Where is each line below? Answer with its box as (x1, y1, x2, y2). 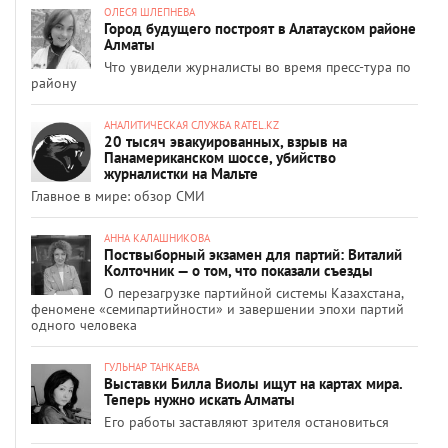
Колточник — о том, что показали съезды (104, 260, 373, 280)
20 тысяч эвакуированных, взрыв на (104, 131, 347, 151)
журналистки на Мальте (104, 163, 258, 183)
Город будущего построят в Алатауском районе (104, 18, 416, 38)
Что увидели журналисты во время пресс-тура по (104, 57, 411, 76)
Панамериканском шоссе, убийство (104, 147, 336, 167)
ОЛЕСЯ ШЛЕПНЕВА (104, 4, 195, 19)
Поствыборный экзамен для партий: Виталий (104, 244, 402, 264)
